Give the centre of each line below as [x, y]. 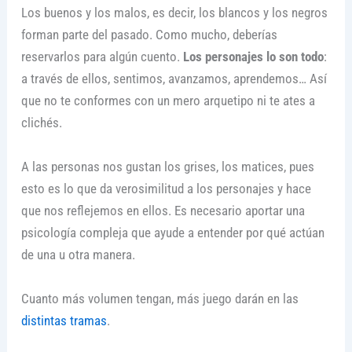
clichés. [41, 123]
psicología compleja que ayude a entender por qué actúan [172, 233]
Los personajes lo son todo [253, 57]
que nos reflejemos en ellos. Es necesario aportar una [163, 211]
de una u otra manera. [79, 255]
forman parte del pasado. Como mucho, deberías [149, 35]
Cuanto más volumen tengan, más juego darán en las [159, 298]
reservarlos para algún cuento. [102, 57]
